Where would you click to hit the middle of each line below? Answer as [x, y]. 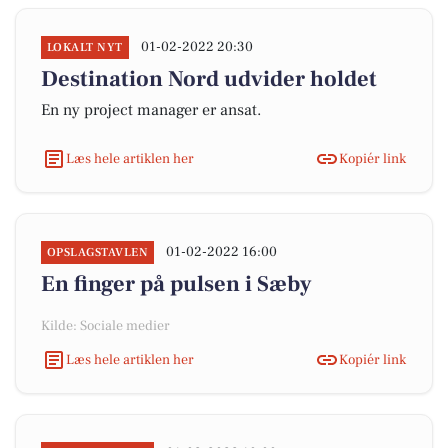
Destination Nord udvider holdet [209, 79]
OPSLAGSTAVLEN [98, 252]
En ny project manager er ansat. [151, 110]
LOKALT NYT [85, 47]
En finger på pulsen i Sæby [176, 284]
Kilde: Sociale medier [105, 326]
